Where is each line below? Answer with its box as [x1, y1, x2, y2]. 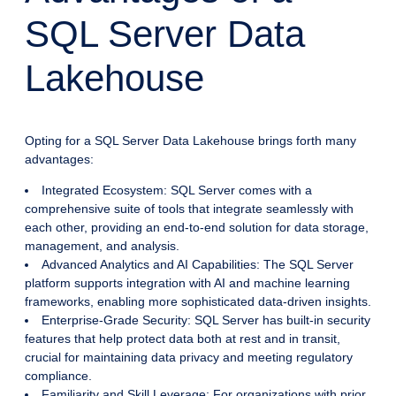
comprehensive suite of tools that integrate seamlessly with [25, 202, 354, 217]
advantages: [25, 152, 94, 167]
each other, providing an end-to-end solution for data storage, [25, 220, 369, 235]
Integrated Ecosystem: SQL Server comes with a [42, 183, 312, 198]
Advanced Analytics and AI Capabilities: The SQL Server [42, 257, 354, 272]
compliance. [25, 369, 92, 384]
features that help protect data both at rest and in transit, [25, 331, 340, 346]
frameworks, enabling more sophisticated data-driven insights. [25, 294, 371, 309]
